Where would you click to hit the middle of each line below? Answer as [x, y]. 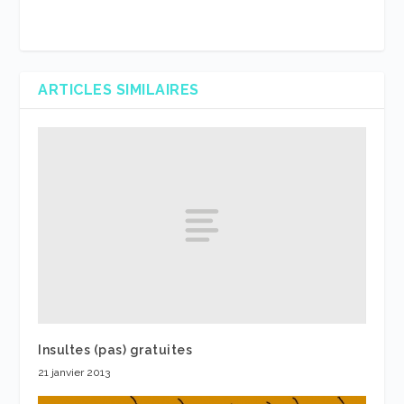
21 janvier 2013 [74, 372]
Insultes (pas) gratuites [115, 349]
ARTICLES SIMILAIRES [119, 90]
